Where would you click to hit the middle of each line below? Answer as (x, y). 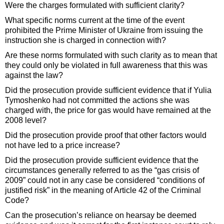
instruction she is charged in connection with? (85, 40)
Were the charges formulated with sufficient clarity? (95, 5)
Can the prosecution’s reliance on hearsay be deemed (101, 215)
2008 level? (26, 120)
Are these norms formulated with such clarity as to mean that (111, 55)
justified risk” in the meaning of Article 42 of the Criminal (103, 190)
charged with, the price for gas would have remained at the (108, 110)
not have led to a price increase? (62, 145)
